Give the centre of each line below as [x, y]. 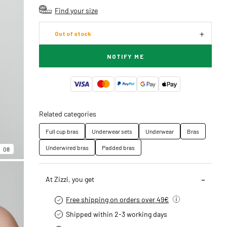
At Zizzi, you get [70, 179]
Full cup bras [62, 131]
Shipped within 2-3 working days [117, 214]
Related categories [68, 113]
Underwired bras [67, 147]
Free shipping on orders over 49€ [118, 199]
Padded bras [119, 147]
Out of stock [73, 33]
